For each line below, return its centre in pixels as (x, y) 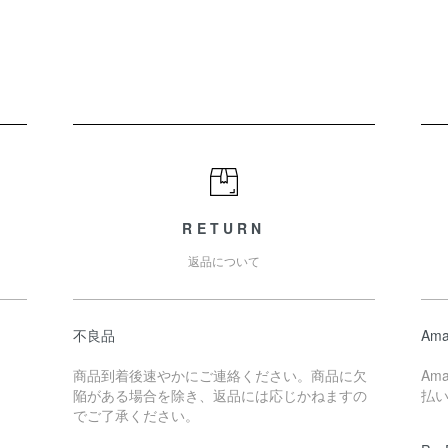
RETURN (224, 228)
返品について (223, 260)
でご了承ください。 (135, 415)
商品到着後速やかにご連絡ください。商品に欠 (219, 375)
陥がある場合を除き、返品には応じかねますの (219, 395)
